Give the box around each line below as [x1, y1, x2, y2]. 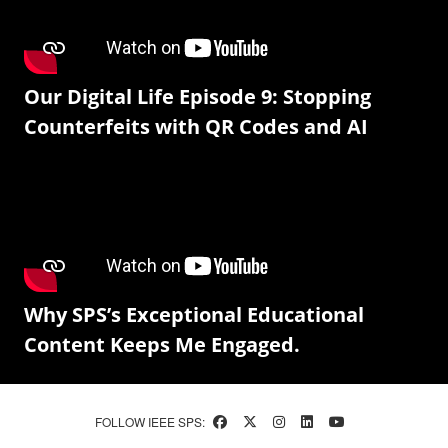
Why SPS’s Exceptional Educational [24, 301, 364, 328]
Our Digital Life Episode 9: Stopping [24, 83, 371, 110]
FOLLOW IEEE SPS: [95, 412, 205, 430]
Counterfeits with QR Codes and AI [24, 113, 368, 140]
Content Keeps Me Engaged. [24, 331, 300, 358]
